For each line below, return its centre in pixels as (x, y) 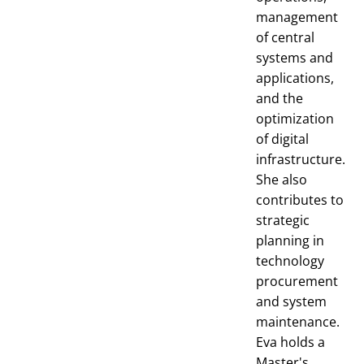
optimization (295, 119)
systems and (295, 58)
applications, (295, 78)
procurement (297, 281)
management (297, 17)
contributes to (300, 200)
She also (282, 180)
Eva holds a (290, 342)
